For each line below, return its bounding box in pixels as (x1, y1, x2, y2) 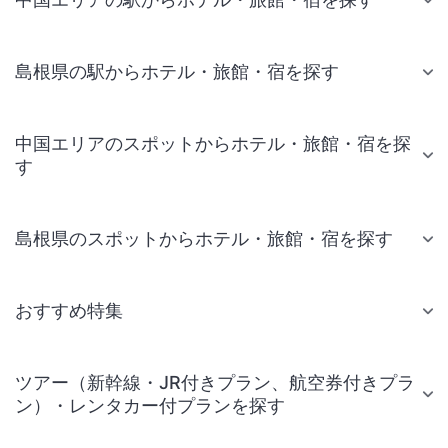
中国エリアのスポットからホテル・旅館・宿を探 (15, 133, 411, 154)
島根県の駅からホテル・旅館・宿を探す (15, 61, 339, 82)
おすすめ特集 (15, 300, 123, 321)
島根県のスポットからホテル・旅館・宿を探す (15, 228, 393, 249)
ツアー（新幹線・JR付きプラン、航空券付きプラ (15, 372, 415, 393)
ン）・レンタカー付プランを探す (15, 395, 285, 416)
